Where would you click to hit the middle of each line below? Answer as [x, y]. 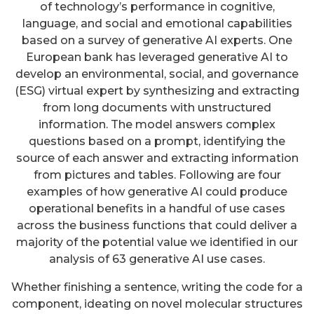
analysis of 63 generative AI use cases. [157, 259]
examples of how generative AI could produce [157, 192]
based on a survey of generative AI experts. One [157, 41]
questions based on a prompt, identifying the [157, 142]
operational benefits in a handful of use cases [157, 209]
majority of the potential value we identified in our [157, 243]
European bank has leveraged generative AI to [157, 57]
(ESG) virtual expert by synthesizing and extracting [157, 91]
